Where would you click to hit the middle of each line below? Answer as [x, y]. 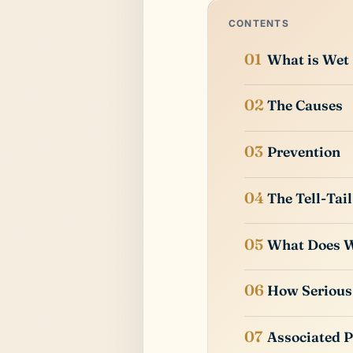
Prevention [304, 152]
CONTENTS [259, 23]
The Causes [305, 106]
